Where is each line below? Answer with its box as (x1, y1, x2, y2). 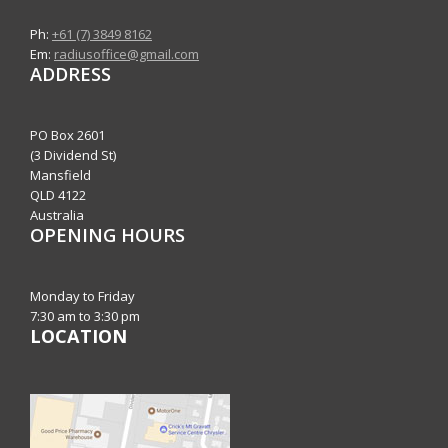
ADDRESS (30, 62, 111, 87)
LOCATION (30, 324, 127, 349)
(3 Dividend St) (30, 146, 116, 165)
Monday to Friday (30, 287, 135, 306)
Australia (30, 206, 84, 225)
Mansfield (30, 166, 91, 185)
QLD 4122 (30, 186, 86, 205)
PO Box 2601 (30, 126, 105, 145)
